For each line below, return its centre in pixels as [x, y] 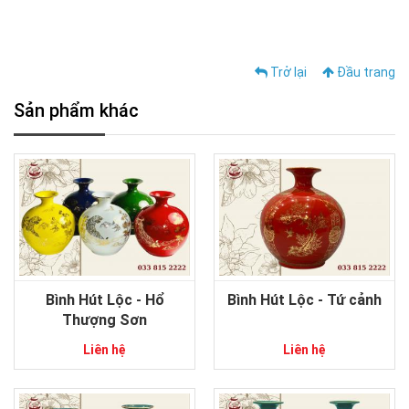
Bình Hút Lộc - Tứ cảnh [304, 300]
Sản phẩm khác [76, 111]
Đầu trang [365, 73]
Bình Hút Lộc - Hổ [105, 300]
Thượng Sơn [105, 320]
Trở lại [287, 73]
